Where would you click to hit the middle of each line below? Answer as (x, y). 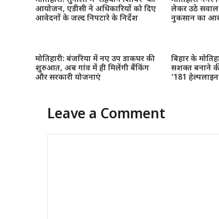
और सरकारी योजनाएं (68, 78)
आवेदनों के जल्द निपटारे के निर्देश (87, 19)
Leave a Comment (106, 115)
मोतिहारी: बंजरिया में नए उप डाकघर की (95, 59)
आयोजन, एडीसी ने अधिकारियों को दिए (96, 9)
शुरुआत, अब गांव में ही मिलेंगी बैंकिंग (92, 68)
